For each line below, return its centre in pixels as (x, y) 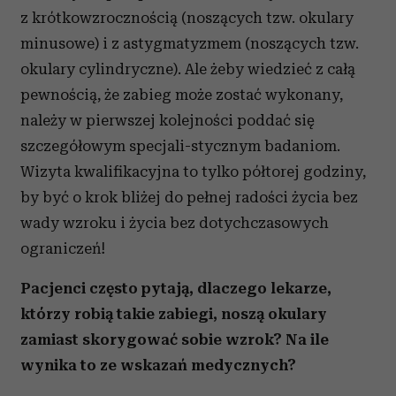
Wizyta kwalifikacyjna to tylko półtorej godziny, (193, 171)
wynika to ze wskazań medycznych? (158, 365)
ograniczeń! (63, 248)
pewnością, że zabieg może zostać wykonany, (182, 95)
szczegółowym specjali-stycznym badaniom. (180, 146)
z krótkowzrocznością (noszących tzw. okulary (187, 18)
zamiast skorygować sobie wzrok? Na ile (175, 339)
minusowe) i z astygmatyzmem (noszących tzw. (190, 43)
